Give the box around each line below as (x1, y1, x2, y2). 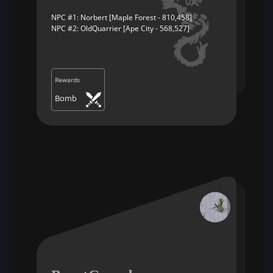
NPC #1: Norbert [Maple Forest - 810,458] (51, 12, 192, 23)
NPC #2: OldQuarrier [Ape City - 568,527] (51, 23, 190, 34)
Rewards (55, 76, 80, 84)
